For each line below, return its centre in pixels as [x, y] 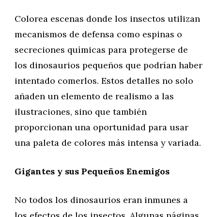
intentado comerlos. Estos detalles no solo [104, 81]
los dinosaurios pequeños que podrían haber [108, 65]
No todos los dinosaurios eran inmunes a [101, 200]
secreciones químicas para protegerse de [101, 50]
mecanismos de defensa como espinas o [98, 34]
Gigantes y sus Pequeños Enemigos [92, 171]
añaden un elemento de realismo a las [94, 96]
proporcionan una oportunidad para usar [101, 127]
